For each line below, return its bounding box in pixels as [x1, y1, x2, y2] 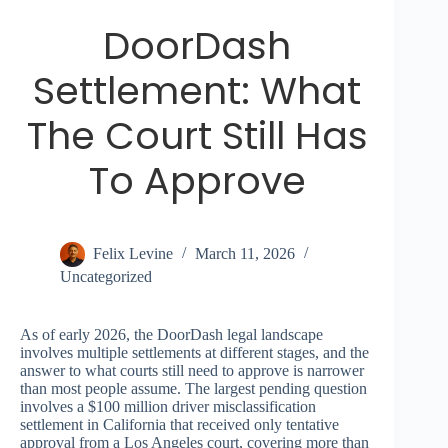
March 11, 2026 [195, 245, 295, 263]
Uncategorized [60, 268, 152, 286]
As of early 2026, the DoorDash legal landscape [20, 326, 323, 344]
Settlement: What [33, 64, 362, 118]
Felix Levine [93, 245, 173, 263]
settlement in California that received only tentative [20, 416, 339, 434]
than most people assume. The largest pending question [20, 380, 367, 398]
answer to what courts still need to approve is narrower [20, 362, 364, 380]
